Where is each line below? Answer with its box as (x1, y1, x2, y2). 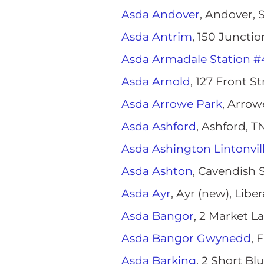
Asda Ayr (121, 187, 171, 200)
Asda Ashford (121, 120, 196, 133)
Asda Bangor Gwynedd (121, 232, 251, 245)
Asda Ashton (121, 164, 193, 178)
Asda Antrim (121, 30, 192, 44)
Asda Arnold (121, 75, 190, 88)
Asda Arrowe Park (121, 97, 222, 111)
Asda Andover (121, 8, 200, 21)
